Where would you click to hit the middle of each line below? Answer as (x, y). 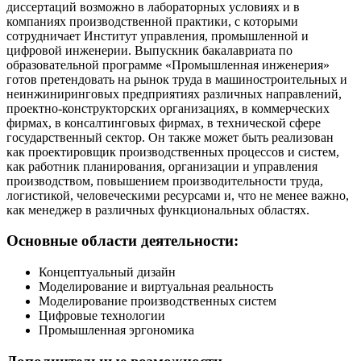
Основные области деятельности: (122, 241)
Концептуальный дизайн (107, 272)
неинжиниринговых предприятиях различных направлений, (174, 93)
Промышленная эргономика (116, 330)
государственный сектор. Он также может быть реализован (170, 137)
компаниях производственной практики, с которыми (152, 21)
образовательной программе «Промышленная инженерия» (168, 64)
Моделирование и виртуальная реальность (156, 287)
